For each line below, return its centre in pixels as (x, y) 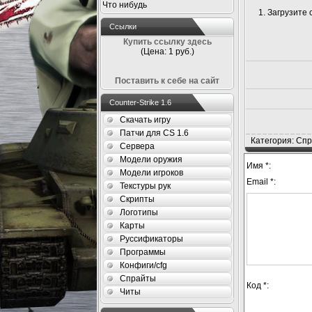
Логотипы (139, 212)
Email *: (261, 182)
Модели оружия (151, 159)
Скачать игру (145, 120)
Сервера (137, 146)
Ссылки (123, 26)
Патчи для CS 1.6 (154, 133)
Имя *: (259, 166)
